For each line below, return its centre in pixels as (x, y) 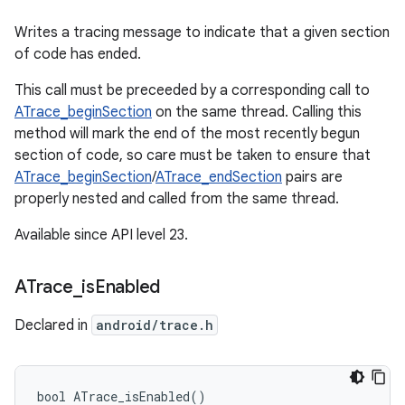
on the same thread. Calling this (257, 112)
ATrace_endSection (219, 177)
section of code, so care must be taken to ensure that (193, 155)
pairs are (312, 177)
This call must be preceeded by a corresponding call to (192, 90)
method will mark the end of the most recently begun (187, 134)
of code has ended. (78, 54)
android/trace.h (155, 325)
